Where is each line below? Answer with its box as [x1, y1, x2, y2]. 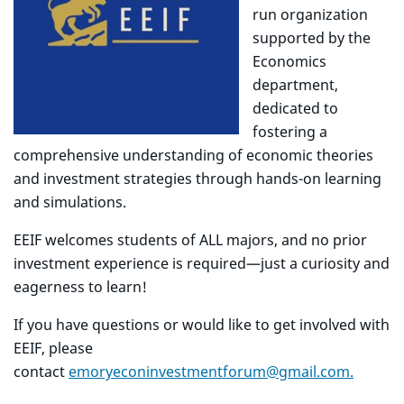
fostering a [252, 122, 327, 142]
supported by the [252, 28, 371, 48]
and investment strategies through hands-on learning [14, 169, 381, 188]
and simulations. [14, 192, 126, 212]
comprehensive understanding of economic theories [14, 145, 373, 165]
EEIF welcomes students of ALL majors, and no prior [14, 230, 367, 250]
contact [14, 362, 69, 381]
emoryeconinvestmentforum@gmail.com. [69, 362, 353, 381]
